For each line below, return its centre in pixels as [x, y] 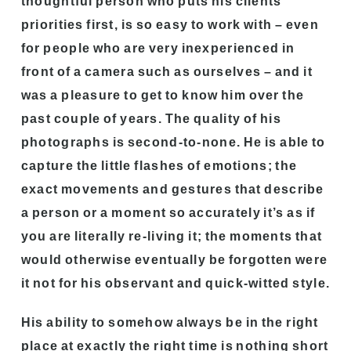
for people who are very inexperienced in [158, 48]
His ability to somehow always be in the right [170, 322]
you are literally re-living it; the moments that [172, 236]
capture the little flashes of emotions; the [159, 165]
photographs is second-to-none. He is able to [173, 142]
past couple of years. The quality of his [151, 118]
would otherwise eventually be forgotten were [174, 259]
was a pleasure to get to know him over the [163, 95]
